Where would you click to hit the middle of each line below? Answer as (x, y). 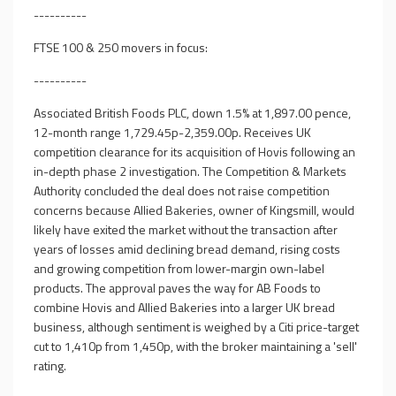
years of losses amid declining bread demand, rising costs (187, 249)
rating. (50, 366)
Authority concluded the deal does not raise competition (182, 190)
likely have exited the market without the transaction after (186, 229)
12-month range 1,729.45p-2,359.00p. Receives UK (172, 132)
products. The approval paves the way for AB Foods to (177, 288)
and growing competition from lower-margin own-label (179, 268)
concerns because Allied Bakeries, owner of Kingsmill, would (194, 210)
